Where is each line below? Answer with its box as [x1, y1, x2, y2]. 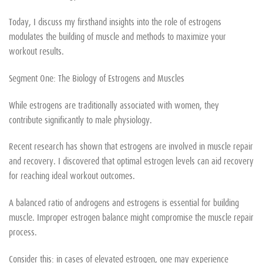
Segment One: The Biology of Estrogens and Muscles [9, 70, 184, 84]
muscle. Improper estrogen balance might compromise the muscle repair [9, 210, 254, 224]
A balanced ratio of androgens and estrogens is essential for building [9, 195, 239, 209]
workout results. [9, 43, 64, 57]
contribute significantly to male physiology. [9, 112, 152, 126]
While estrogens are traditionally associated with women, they [9, 97, 219, 111]
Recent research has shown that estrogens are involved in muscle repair [9, 139, 253, 153]
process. [9, 225, 37, 238]
